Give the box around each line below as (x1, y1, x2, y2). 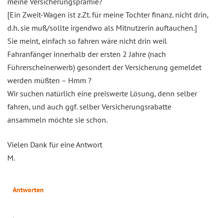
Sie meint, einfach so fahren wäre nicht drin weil (7, 36, 167, 46)
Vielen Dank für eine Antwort (7, 140, 102, 150)
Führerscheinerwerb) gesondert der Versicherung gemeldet (7, 62, 201, 73)
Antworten (13, 185, 44, 195)
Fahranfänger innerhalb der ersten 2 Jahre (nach (7, 49, 166, 59)
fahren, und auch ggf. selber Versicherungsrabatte (7, 102, 171, 112)
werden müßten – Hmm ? (7, 75, 91, 86)
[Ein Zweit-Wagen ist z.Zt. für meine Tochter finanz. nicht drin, (7, 10, 208, 20)
